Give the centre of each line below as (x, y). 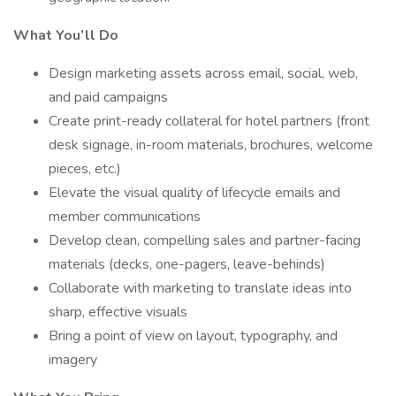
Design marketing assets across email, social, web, (203, 73)
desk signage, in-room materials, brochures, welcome (211, 145)
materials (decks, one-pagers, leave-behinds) (187, 264)
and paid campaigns (108, 97)
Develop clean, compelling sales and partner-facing (205, 240)
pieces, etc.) (85, 169)
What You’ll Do (66, 35)
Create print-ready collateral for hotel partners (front (209, 121)
